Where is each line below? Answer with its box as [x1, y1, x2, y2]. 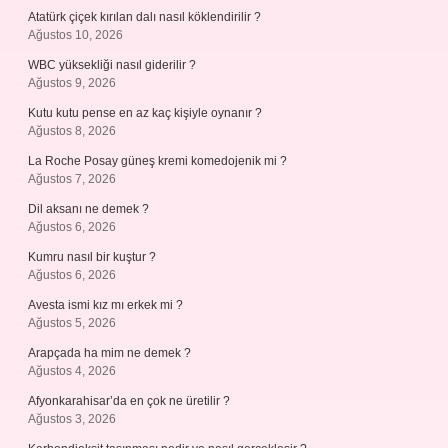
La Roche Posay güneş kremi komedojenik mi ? [28, 154, 287, 168]
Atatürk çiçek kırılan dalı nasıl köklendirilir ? [28, 10, 261, 24]
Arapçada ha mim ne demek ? [28, 346, 191, 360]
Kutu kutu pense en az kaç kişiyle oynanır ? [28, 106, 262, 120]
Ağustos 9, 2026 [28, 76, 116, 90]
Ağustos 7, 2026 [28, 172, 116, 186]
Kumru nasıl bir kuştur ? [28, 250, 156, 264]
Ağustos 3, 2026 [28, 412, 116, 426]
